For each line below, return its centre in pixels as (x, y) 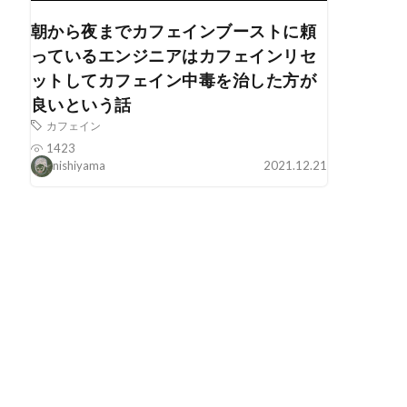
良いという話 (81, 104)
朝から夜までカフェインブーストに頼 (174, 30)
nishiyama (79, 166)
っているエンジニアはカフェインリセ (174, 55)
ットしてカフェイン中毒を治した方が (174, 79)
